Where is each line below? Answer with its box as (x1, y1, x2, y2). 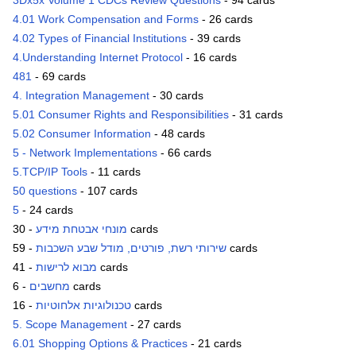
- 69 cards (32, 70, 86, 83)
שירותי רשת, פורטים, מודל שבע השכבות (36, 242, 226, 255)
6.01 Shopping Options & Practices (13, 337, 188, 350)
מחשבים (29, 280, 70, 293)
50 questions (13, 184, 77, 198)
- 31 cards (229, 108, 283, 122)
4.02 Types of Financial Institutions (13, 32, 187, 45)
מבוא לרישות (36, 261, 97, 274)
